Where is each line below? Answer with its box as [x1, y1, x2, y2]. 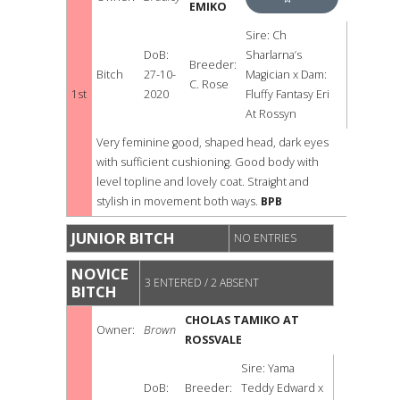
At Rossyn [246, 105, 296, 121]
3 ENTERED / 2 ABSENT [145, 275, 259, 291]
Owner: [96, 322, 135, 338]
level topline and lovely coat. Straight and [96, 173, 309, 189]
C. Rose [189, 76, 229, 92]
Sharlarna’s [246, 46, 302, 62]
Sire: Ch [246, 27, 287, 43]
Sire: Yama [241, 361, 295, 377]
